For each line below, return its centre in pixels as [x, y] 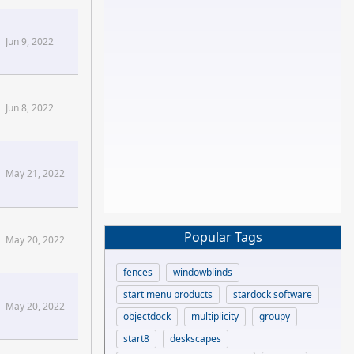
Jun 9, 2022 [30, 41]
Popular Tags [223, 237]
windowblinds [203, 272]
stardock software [273, 294]
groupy [275, 316]
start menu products [168, 294]
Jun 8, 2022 [30, 107]
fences [138, 272]
